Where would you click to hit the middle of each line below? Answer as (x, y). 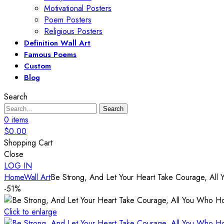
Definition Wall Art (57, 43)
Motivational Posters (78, 8)
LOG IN (18, 166)
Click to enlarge (30, 212)
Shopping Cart (28, 143)
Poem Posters (68, 20)
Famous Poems (50, 55)
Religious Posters (73, 31)
